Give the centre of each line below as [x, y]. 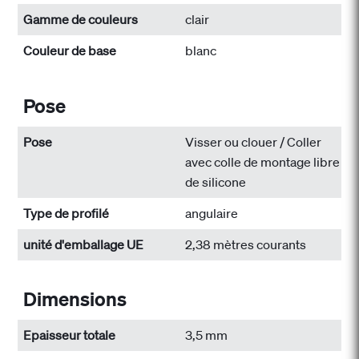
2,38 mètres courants [246, 244]
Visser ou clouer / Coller [253, 141]
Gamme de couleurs [81, 20]
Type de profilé [67, 213]
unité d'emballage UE [84, 244]
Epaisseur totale [70, 335]
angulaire [212, 213]
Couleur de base [70, 51]
